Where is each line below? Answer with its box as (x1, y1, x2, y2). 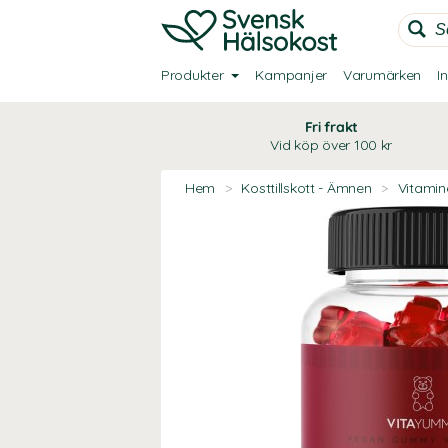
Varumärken (342, 66, 422, 84)
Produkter (161, 66, 224, 84)
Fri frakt (304, 118, 359, 136)
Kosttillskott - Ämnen (241, 179, 372, 197)
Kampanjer (255, 66, 327, 84)
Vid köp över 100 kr (270, 136, 393, 154)
